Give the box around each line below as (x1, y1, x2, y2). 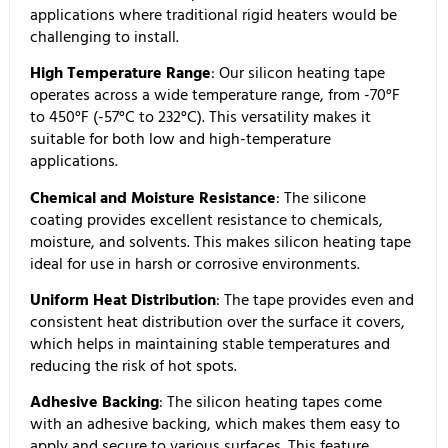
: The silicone (276, 184, 366, 211)
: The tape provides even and (216, 287, 414, 314)
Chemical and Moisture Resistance (30, 184, 276, 211)
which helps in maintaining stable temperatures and (30, 331, 390, 358)
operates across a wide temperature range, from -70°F (30, 82, 400, 109)
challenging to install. (30, 23, 179, 50)
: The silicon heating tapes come (159, 389, 382, 416)
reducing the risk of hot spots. (30, 353, 237, 380)
